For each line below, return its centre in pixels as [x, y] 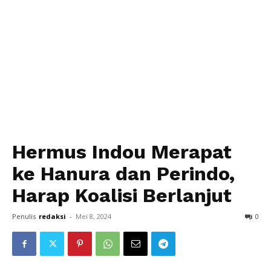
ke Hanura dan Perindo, [123, 174]
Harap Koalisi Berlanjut [122, 195]
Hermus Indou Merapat [122, 152]
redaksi [52, 216]
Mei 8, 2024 [93, 216]
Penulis [24, 216]
